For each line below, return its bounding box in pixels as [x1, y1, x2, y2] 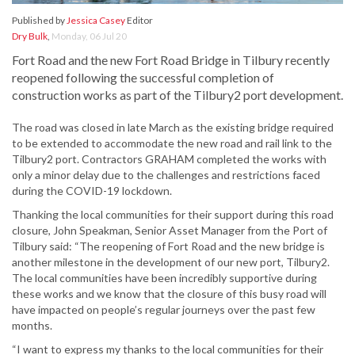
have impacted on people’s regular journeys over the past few [12, 303, 315, 317]
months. [12, 319, 52, 333]
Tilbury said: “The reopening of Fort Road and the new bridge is [12, 239, 325, 254]
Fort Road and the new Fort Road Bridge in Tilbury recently [12, 52, 330, 68]
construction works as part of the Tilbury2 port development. [12, 87, 343, 103]
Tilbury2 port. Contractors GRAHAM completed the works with [12, 152, 326, 166]
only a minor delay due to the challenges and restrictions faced [12, 168, 320, 182]
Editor [125, 14, 153, 27]
